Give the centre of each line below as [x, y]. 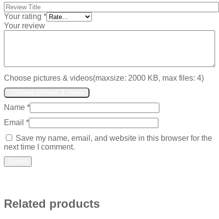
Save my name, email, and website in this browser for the [114, 138]
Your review [24, 26]
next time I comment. [39, 147]
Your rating [24, 17]
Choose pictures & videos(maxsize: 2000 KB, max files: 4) [104, 78]
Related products [52, 204]
